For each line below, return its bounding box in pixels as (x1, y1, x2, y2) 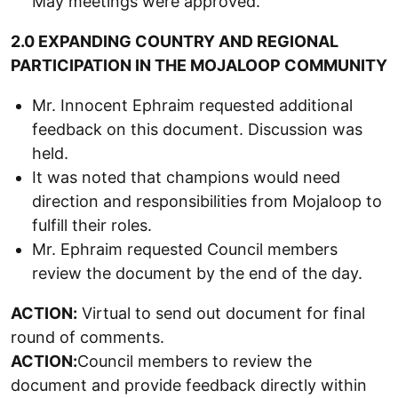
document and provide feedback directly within (11, 376, 367, 394)
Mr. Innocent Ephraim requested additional (32, 96, 353, 115)
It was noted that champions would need (32, 168, 340, 187)
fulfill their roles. (32, 216, 152, 235)
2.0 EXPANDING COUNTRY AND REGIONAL (11, 32, 338, 51)
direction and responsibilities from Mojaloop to (32, 192, 382, 211)
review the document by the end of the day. (32, 264, 362, 283)
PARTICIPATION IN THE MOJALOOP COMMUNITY (11, 56, 387, 75)
